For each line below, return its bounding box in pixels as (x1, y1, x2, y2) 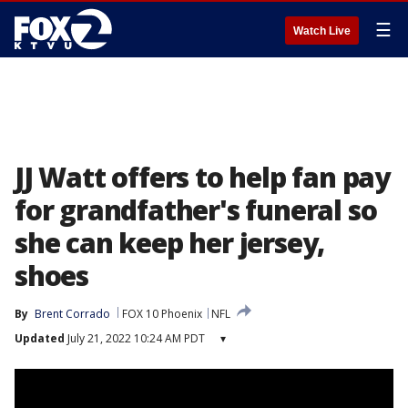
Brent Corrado (35, 306, 110, 321)
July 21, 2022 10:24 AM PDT (65, 331, 205, 346)
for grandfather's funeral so (15, 191, 377, 229)
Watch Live (293, 25, 351, 37)
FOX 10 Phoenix (122, 306, 202, 321)
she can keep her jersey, (15, 224, 325, 261)
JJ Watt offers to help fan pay (15, 158, 390, 196)
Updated (15, 331, 65, 346)
